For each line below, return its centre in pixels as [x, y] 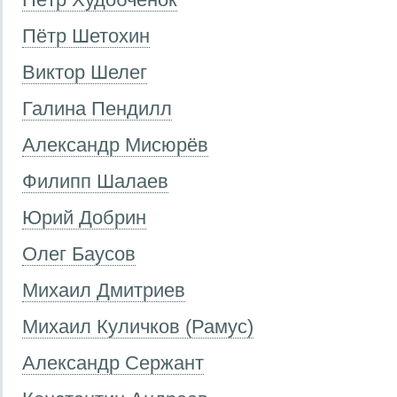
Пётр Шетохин [86, 35]
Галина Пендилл [97, 108]
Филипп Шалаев [95, 181]
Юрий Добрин [84, 217]
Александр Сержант [113, 362]
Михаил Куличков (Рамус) [138, 326]
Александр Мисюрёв [115, 144]
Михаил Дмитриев [104, 290]
